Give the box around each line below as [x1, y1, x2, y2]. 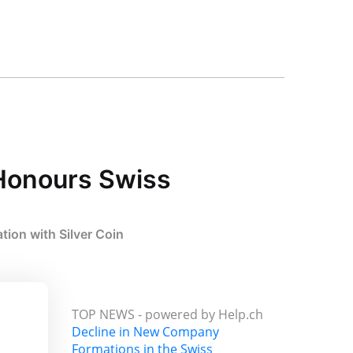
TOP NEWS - [72, 305, 145, 323]
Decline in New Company [72, 322, 219, 340]
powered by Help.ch [145, 305, 263, 323]
